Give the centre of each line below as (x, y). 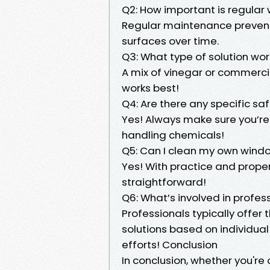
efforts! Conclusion (170, 244)
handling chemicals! (173, 135)
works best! (150, 88)
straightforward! (164, 182)
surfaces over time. (170, 41)
